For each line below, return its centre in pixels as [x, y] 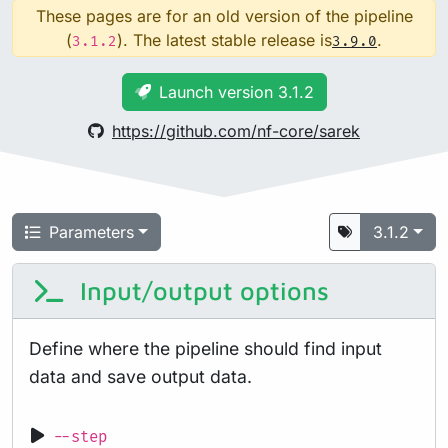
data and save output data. [140, 377]
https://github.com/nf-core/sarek [236, 131]
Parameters [91, 232]
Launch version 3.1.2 [236, 92]
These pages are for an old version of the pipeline [224, 16]
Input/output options [200, 291]
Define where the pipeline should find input [205, 349]
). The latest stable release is [224, 40]
